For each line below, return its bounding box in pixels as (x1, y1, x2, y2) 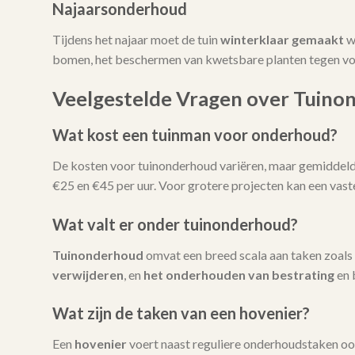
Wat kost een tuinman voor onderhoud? (52, 124, 338, 144)
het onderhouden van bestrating (143, 266, 334, 282)
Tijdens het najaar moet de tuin (52, 32, 220, 48)
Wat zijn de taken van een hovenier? (52, 303, 310, 323)
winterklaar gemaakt (219, 32, 344, 48)
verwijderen (52, 266, 124, 282)
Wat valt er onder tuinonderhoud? (52, 214, 298, 234)
